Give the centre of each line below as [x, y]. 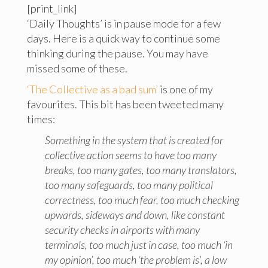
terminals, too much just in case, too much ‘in [138, 245]
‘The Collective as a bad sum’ [92, 89]
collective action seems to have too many [130, 155]
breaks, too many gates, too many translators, [141, 170]
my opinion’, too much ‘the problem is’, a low [135, 260]
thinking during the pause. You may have [117, 53]
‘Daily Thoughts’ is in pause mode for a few [124, 23]
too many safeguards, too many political [129, 185]
